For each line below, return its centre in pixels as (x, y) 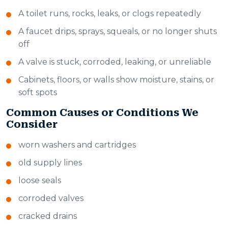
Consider (32, 124)
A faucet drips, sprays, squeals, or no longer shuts (118, 32)
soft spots (38, 93)
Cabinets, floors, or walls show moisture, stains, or (116, 80)
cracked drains (48, 216)
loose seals (40, 181)
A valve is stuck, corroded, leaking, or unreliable (115, 62)
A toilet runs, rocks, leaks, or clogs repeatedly (110, 14)
